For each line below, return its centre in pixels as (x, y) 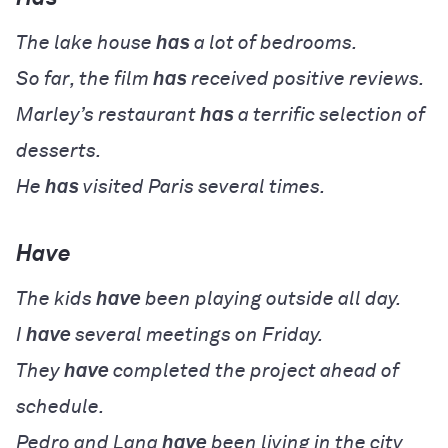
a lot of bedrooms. (274, 42)
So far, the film (84, 78)
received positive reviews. (306, 78)
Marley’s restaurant (108, 114)
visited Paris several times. (202, 186)
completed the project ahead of (254, 370)
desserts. (59, 150)
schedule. (60, 406)
